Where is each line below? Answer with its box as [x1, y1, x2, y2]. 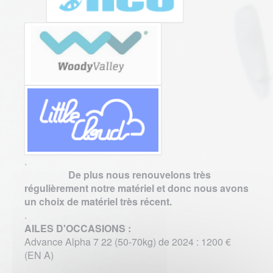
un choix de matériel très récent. [24, 194, 172, 209]
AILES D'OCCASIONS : [24, 221, 131, 236]
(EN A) [24, 248, 54, 263]
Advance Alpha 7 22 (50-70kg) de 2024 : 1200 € [24, 235, 231, 249]
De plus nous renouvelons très [68, 168, 211, 182]
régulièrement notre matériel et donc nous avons [24, 181, 249, 196]
